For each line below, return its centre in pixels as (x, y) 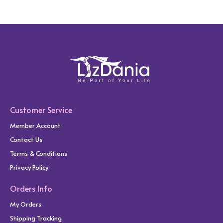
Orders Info (31, 188)
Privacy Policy (29, 167)
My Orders (26, 204)
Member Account (35, 125)
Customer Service (41, 109)
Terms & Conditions (39, 153)
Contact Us (26, 139)
